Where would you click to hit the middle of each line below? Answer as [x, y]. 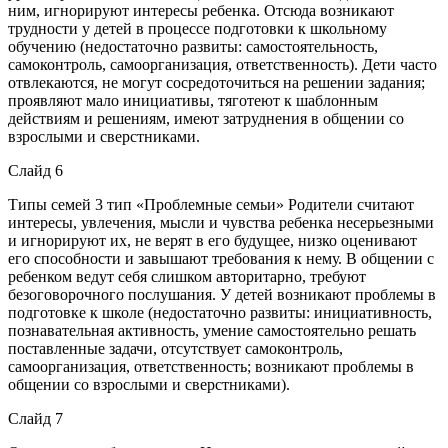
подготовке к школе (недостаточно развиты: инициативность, [220, 312]
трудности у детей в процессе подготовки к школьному [197, 28]
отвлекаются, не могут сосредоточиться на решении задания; [216, 82]
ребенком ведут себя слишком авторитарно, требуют [187, 276]
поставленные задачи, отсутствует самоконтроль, [175, 348]
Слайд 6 [35, 170]
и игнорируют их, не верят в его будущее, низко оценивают [212, 240]
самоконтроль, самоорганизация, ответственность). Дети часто [222, 64]
